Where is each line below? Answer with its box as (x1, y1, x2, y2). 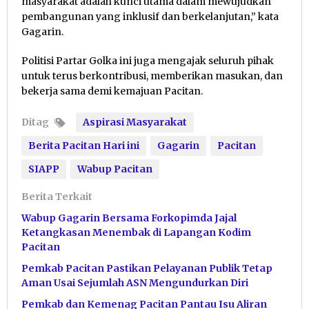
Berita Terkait (21, 190, 92, 203)
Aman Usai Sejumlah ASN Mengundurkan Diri (21, 277, 248, 290)
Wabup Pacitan (77, 163, 152, 176)
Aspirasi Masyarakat (83, 116, 187, 129)
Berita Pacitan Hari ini (28, 139, 139, 152)
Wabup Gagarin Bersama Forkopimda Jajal (21, 212, 237, 225)
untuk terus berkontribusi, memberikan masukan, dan (21, 70, 283, 83)
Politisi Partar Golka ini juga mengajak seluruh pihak (21, 54, 274, 68)
